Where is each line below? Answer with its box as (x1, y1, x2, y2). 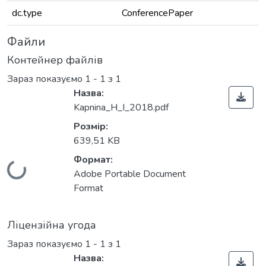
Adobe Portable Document (74, 167, 186, 181)
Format (74, 182, 103, 195)
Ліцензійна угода (7, 218, 96, 233)
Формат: (74, 153, 113, 167)
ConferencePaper (122, 7, 193, 20)
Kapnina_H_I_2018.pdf (74, 101, 169, 115)
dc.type (12, 7, 42, 20)
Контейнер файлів (7, 53, 103, 67)
